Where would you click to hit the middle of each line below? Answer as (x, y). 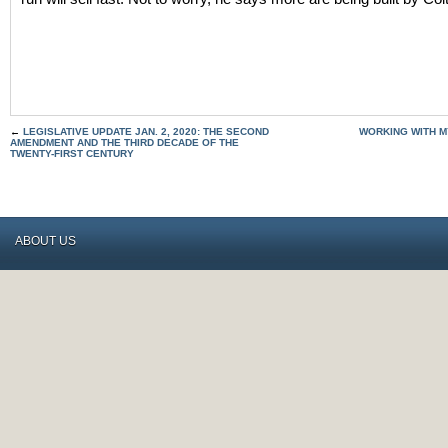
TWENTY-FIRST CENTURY (75, 153)
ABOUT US (45, 241)
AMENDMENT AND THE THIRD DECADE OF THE (124, 142)
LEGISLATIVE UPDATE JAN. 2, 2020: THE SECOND (146, 131)
